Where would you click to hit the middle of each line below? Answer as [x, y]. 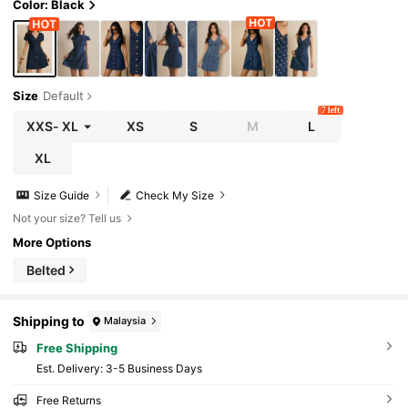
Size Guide [62, 195]
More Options [52, 243]
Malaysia [125, 321]
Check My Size [175, 195]
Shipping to [49, 321]
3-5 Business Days [153, 368]
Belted [46, 270]
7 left [330, 110]
